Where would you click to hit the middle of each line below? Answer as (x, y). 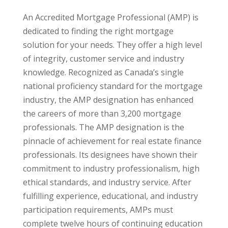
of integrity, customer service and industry (103, 59)
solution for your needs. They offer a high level (112, 45)
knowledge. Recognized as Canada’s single (103, 72)
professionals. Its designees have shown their (110, 155)
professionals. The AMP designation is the (103, 127)
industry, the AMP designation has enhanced (108, 100)
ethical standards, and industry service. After (107, 182)
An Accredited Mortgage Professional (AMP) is (110, 17)
